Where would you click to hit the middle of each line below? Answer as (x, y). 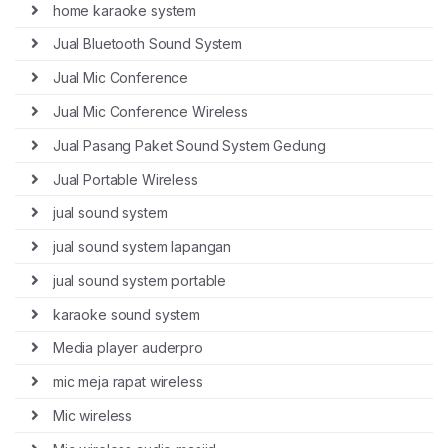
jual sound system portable (139, 280)
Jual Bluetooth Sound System (147, 44)
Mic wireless (92, 416)
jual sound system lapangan (142, 247)
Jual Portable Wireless (125, 179)
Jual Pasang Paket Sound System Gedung (189, 145)
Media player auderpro (127, 348)
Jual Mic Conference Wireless (150, 111)
